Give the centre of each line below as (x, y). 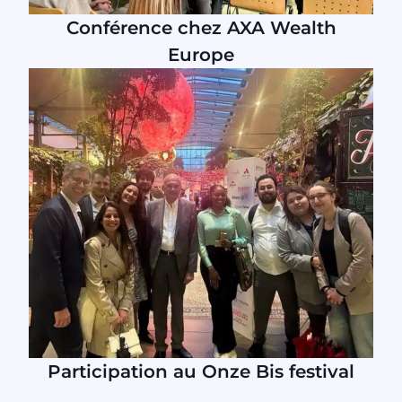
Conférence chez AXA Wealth (201, 28)
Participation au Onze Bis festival (201, 372)
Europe (201, 55)
